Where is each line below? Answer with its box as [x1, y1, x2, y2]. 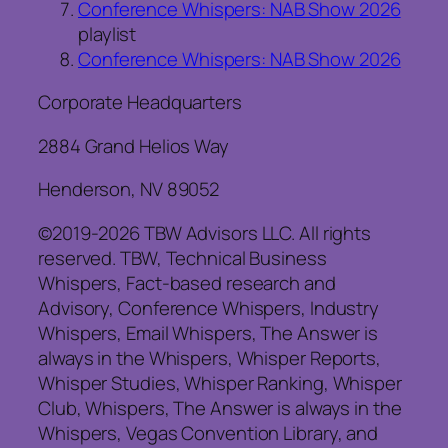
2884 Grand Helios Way [38, 132, 229, 159]
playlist [78, 20, 137, 47]
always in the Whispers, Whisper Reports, [38, 344, 381, 371]
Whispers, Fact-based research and [38, 269, 336, 296]
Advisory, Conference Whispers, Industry [38, 294, 380, 321]
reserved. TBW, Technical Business [38, 244, 327, 271]
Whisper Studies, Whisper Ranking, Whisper [38, 369, 402, 396]
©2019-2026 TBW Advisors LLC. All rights [38, 219, 372, 246]
